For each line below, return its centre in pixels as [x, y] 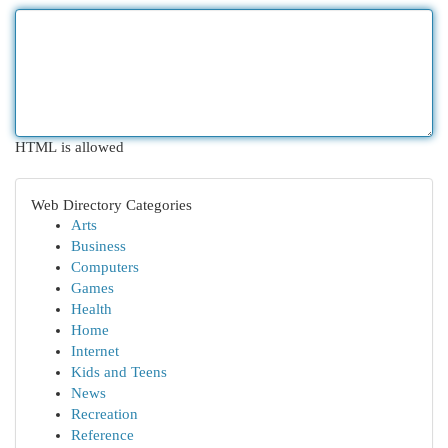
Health [91, 309]
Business [98, 246]
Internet [95, 351]
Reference [102, 435]
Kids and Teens [119, 372]
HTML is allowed [69, 147]
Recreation [104, 414]
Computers [105, 267]
